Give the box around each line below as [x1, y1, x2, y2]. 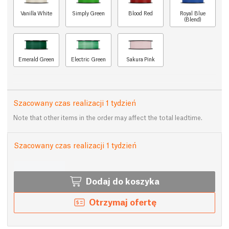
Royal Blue [180, 9, 205, 17]
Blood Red [128, 9, 153, 17]
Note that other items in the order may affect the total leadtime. [13, 113, 202, 122]
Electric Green [71, 55, 106, 63]
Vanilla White [20, 9, 53, 17]
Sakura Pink [126, 55, 155, 63]
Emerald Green [18, 55, 55, 63]
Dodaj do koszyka [85, 175, 159, 187]
